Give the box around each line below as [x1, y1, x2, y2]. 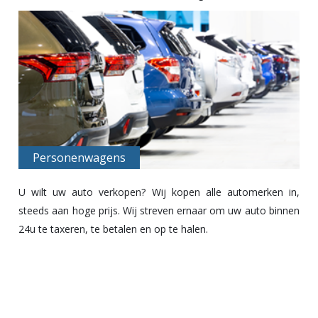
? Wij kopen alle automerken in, [141, 185, 300, 199]
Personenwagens [33, 149, 126, 165]
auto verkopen [72, 185, 142, 199]
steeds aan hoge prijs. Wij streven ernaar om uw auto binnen [18, 203, 300, 217]
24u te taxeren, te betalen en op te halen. [18, 221, 209, 236]
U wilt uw [18, 185, 72, 199]
